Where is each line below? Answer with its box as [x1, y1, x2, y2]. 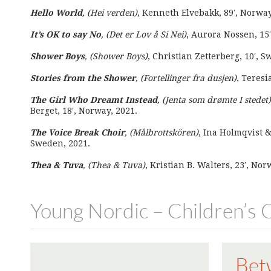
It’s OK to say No [30, 30, 101, 39]
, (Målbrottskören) [125, 128, 198, 137]
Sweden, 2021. [30, 139, 90, 148]
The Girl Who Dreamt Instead [30, 95, 157, 105]
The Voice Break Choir [30, 128, 125, 137]
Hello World [30, 8, 82, 18]
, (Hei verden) [82, 8, 137, 18]
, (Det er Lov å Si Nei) [101, 30, 186, 39]
